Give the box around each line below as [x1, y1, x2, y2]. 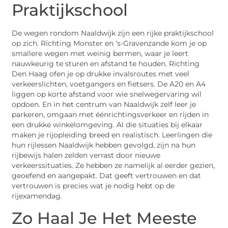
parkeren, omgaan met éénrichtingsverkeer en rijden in [12, 110, 209, 119]
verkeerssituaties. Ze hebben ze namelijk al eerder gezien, [12, 161, 215, 170]
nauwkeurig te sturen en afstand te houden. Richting [12, 60, 200, 68]
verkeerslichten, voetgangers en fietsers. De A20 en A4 [12, 80, 206, 89]
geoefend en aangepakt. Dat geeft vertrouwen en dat [12, 172, 202, 180]
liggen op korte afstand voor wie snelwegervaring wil [12, 90, 202, 99]
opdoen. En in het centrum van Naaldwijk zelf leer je [12, 100, 196, 109]
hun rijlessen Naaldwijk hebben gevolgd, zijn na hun [12, 141, 196, 150]
